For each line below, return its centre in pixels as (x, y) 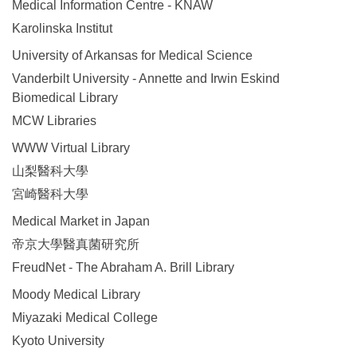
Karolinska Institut (62, 29)
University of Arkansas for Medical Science (132, 56)
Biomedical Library (65, 98)
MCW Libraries (54, 121)
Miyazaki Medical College (85, 318)
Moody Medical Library (76, 295)
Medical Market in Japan (81, 222)
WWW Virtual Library (71, 148)
